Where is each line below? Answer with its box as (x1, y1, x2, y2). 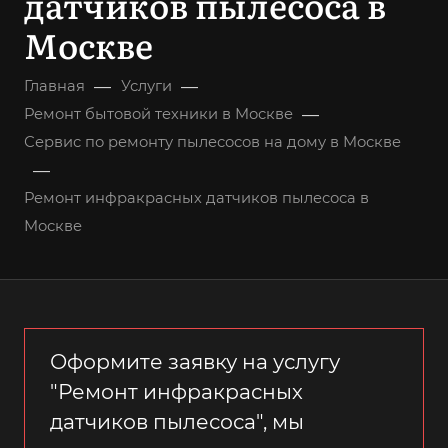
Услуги (121, 77, 172, 95)
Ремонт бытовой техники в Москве (24, 105, 293, 123)
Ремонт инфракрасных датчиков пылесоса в (24, 189, 369, 207)
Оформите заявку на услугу (50, 349, 340, 374)
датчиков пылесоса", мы (50, 409, 304, 434)
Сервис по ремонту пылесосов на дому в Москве (24, 133, 401, 151)
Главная (24, 77, 85, 95)
